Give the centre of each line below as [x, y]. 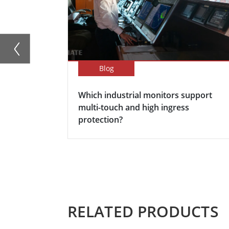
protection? [100, 119]
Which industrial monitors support [145, 95]
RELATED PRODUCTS [143, 211]
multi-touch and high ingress [134, 107]
